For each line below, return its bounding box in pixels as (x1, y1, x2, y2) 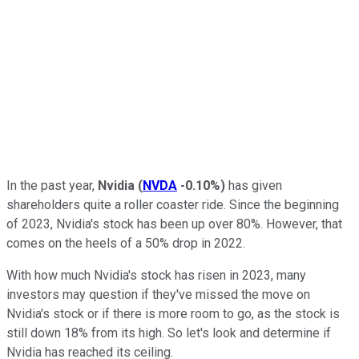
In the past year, (6, 177, 95, 193)
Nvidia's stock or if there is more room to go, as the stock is (6, 305, 340, 321)
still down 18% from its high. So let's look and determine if (6, 325, 331, 341)
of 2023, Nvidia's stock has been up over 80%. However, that (6, 216, 342, 232)
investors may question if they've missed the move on (6, 286, 310, 302)
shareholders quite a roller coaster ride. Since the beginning (6, 196, 339, 212)
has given (225, 177, 282, 193)
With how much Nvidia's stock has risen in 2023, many (6, 267, 306, 283)
